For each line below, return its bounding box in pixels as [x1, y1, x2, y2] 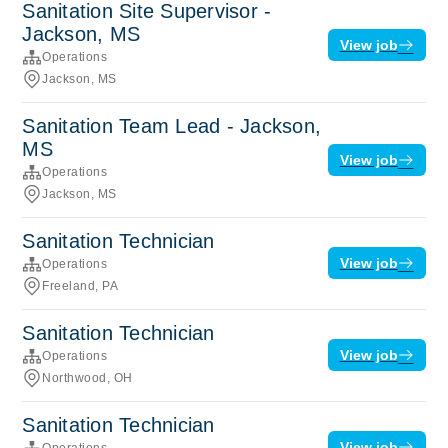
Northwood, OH [42, 370, 133, 385]
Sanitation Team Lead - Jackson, [22, 114, 322, 137]
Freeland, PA [42, 278, 119, 293]
